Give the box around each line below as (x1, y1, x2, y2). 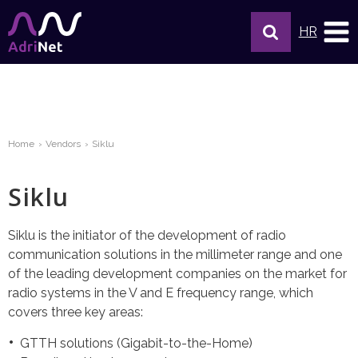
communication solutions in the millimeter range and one (8, 247, 342, 262)
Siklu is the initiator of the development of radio (8, 228, 286, 243)
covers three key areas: (8, 304, 143, 320)
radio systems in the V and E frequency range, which (8, 285, 313, 300)
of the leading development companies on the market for (8, 266, 347, 281)
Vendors (46, 138, 81, 149)
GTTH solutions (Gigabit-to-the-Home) (20, 336, 253, 351)
